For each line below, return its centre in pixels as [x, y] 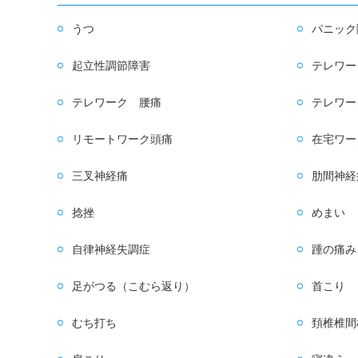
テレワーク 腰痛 [117, 103]
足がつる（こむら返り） [134, 286]
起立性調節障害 [111, 66]
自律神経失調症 [111, 250]
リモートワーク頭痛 [123, 139]
